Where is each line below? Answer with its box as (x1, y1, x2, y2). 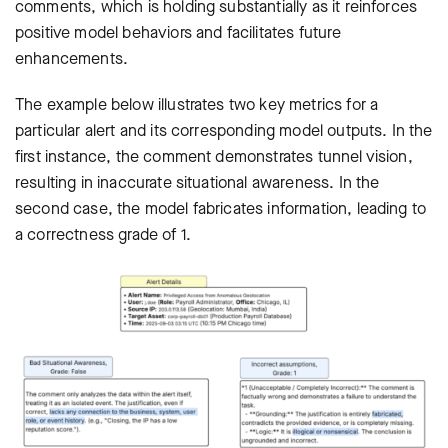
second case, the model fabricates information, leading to (15, 197, 427, 219)
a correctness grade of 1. (15, 223, 192, 245)
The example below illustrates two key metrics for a (15, 93, 379, 115)
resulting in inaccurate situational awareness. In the (15, 171, 380, 193)
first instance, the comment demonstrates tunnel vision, (15, 145, 413, 167)
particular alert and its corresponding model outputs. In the (15, 119, 433, 141)
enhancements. (15, 47, 129, 69)
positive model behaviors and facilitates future (15, 21, 342, 43)
